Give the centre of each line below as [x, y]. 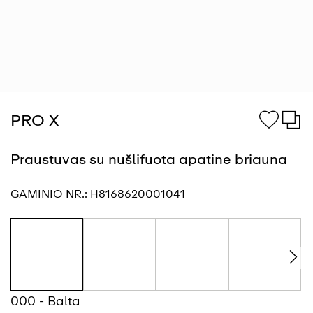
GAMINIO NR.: [50, 194]
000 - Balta [45, 301]
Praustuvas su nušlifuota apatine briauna [149, 159]
